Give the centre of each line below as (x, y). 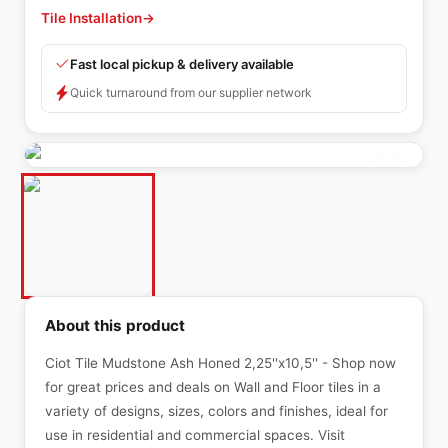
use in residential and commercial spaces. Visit (195, 435)
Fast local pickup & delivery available (182, 64)
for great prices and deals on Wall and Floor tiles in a (213, 387)
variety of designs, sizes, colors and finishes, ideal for (216, 411)
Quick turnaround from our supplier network (191, 92)
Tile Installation (91, 18)
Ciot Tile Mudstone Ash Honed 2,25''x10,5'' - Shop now (220, 363)
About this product (115, 325)
